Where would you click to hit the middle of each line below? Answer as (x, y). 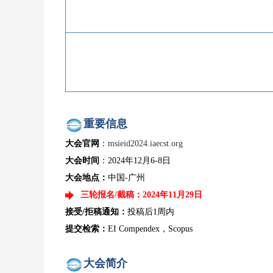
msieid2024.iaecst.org (145, 143)
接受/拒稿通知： (96, 211)
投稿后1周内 (151, 211)
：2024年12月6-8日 (135, 160)
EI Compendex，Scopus (150, 229)
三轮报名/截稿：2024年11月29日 (141, 194)
